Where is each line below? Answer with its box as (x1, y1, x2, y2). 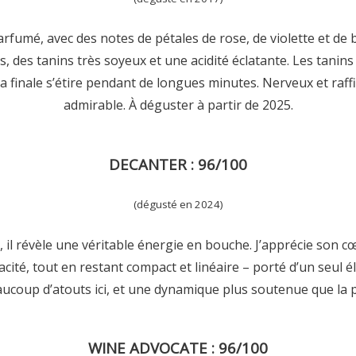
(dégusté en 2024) (133, 197, 223, 212)
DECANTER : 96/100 (109, 154, 247, 175)
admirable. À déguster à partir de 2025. (63, 96, 293, 114)
